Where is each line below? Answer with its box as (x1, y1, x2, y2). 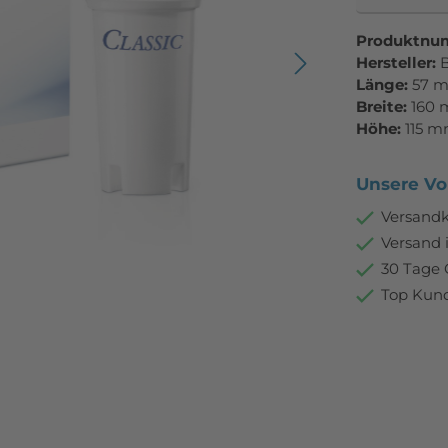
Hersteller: (356, 53, 440, 72)
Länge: (356, 75, 412, 94)
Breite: (356, 97, 411, 116)
